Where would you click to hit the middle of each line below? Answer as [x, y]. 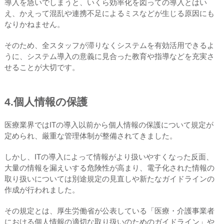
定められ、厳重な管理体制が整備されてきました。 [90, 135]
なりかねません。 [34, 24]
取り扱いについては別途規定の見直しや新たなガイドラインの [109, 178]
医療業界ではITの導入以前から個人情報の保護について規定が [109, 124]
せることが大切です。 [42, 67]
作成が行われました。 [42, 189]
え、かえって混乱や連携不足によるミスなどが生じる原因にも [109, 13]
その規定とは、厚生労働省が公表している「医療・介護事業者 [109, 210]
